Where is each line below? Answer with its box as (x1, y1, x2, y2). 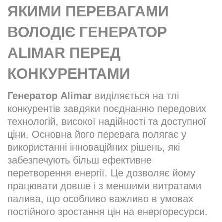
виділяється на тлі (92, 90, 179, 102)
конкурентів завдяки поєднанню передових (7, 103, 206, 114)
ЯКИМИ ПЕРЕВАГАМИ (7, 3, 169, 20)
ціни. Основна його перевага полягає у (7, 129, 186, 140)
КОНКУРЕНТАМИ (7, 65, 130, 82)
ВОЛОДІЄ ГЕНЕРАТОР (7, 24, 167, 41)
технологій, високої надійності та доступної (7, 116, 206, 127)
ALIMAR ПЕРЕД (7, 45, 120, 61)
